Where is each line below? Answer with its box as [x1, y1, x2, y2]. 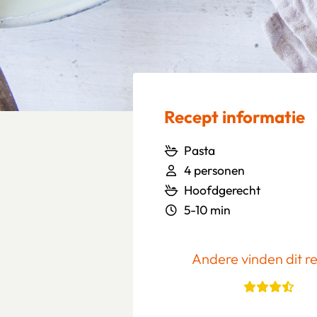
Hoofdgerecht [184, 183, 260, 198]
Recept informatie [164, 106, 305, 127]
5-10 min [184, 202, 231, 218]
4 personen [184, 163, 245, 178]
